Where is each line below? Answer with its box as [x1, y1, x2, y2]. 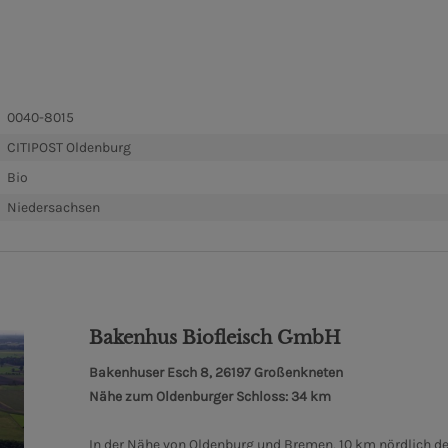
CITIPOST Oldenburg [7, 139, 131, 157]
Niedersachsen [7, 199, 100, 217]
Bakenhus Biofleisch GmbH [88, 326, 341, 349]
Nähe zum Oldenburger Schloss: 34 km [88, 387, 331, 405]
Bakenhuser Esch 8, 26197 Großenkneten [88, 363, 343, 381]
